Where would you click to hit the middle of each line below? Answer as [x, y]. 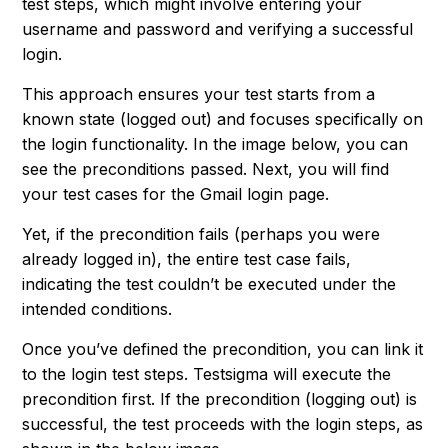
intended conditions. [97, 309]
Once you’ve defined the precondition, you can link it [223, 349]
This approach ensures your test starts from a [199, 94]
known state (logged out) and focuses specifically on [223, 119]
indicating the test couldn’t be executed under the [209, 284]
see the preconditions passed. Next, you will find [206, 169]
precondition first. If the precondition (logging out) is [220, 399]
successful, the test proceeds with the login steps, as [223, 424]
